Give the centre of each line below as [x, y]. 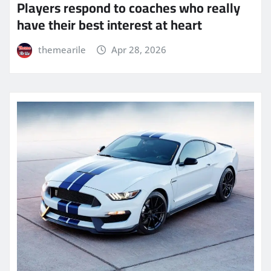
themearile [62, 50]
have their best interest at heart [109, 25]
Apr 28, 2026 [139, 50]
